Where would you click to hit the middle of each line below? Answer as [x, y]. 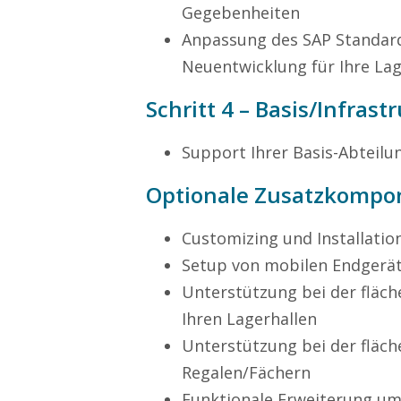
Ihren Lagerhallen [249, 319]
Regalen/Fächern [246, 372]
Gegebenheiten [241, 13]
